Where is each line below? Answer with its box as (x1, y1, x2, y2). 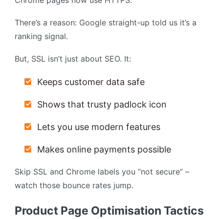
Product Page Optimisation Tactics (15, 204, 204, 218)
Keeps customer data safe (37, 77, 145, 88)
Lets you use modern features (37, 122, 160, 132)
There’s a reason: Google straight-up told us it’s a (15, 18, 197, 28)
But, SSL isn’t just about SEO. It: (15, 54, 131, 64)
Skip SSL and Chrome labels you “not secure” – (15, 167, 189, 177)
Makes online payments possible (37, 144, 171, 155)
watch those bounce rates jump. (15, 180, 133, 191)
